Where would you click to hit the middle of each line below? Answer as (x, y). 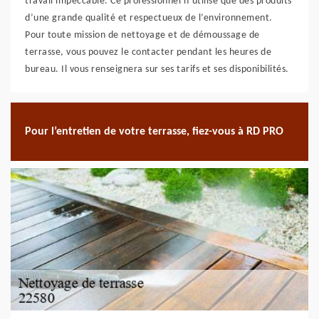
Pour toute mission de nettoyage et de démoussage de (142, 35)
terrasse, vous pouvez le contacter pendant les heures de (148, 52)
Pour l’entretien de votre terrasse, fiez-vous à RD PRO (154, 131)
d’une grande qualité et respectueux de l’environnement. (149, 18)
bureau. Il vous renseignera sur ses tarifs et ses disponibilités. (157, 69)
